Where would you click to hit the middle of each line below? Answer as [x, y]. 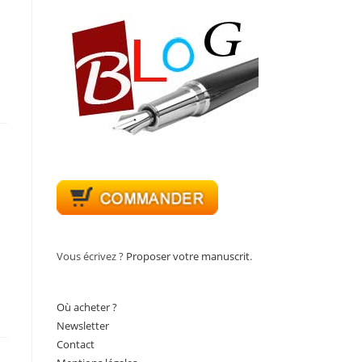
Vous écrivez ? [91, 256]
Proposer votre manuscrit [188, 256]
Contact [76, 344]
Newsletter [83, 326]
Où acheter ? [87, 307]
